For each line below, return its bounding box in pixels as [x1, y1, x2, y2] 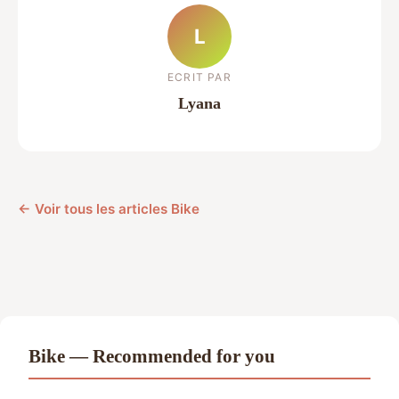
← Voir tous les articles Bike [18, 199, 199, 217]
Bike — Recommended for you [28, 345, 275, 366]
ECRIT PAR [167, 69, 232, 84]
